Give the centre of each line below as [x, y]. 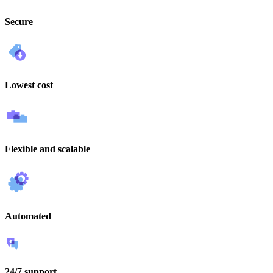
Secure [19, 21]
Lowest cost [29, 85]
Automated [28, 216]
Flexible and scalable [48, 149]
